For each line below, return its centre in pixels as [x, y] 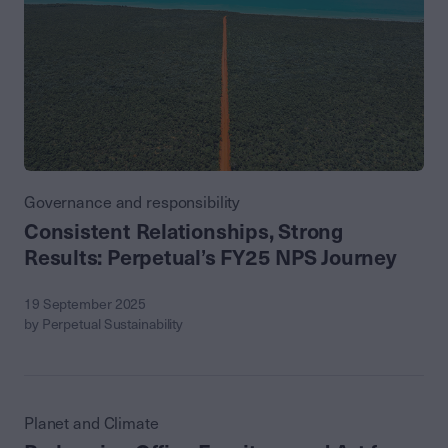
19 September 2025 [85, 304]
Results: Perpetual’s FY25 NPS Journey [210, 257]
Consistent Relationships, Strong [183, 231]
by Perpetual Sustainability [104, 324]
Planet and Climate [91, 423]
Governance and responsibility [132, 202]
